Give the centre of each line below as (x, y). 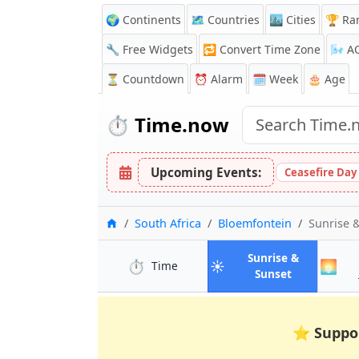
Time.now (179, 125)
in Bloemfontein (218, 265)
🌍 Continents (143, 20)
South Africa (168, 223)
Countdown (153, 79)
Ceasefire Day (321, 172)
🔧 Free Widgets (149, 49)
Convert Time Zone (270, 49)
